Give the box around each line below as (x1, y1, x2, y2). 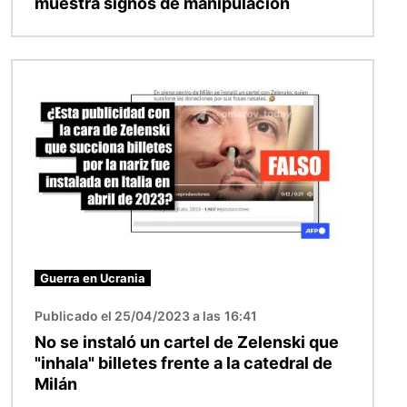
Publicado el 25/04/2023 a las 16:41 (35, 307, 257, 323)
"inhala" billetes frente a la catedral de (35, 352, 333, 372)
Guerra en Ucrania (40, 270, 145, 285)
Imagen (12, 62, 65, 81)
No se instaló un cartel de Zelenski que (35, 332, 339, 352)
